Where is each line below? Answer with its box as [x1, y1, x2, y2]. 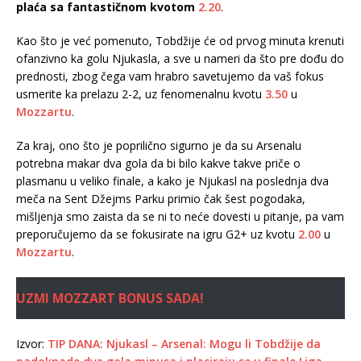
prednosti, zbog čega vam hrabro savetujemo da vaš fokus [16, 68, 324, 84]
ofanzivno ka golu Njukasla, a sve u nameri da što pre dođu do [16, 50, 344, 66]
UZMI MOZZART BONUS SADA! [16, 288, 204, 307]
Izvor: [16, 335, 48, 351]
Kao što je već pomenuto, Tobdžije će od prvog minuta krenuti [16, 32, 344, 48]
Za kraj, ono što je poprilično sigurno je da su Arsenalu [16, 137, 301, 153]
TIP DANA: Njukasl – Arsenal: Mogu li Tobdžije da [48, 335, 321, 351]
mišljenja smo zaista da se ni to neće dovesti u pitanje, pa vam [16, 208, 344, 224]
